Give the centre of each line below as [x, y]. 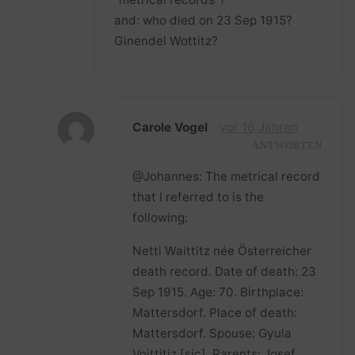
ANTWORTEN [287, 145]
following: [160, 218]
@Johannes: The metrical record [227, 177]
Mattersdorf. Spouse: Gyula [212, 333]
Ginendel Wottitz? [166, 41]
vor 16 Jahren [259, 127]
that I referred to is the [198, 197]
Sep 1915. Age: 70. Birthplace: [218, 292]
